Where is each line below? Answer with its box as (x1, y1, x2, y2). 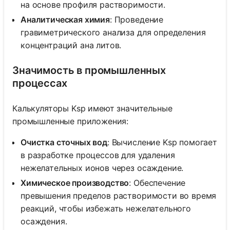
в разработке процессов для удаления (21, 149, 175, 160)
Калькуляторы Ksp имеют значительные (12, 103, 172, 113)
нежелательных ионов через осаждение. (21, 162, 184, 173)
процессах (12, 76, 67, 89)
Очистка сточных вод (21, 137, 107, 147)
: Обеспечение (129, 177, 186, 188)
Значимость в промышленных (12, 64, 166, 76)
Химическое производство (21, 177, 129, 188)
